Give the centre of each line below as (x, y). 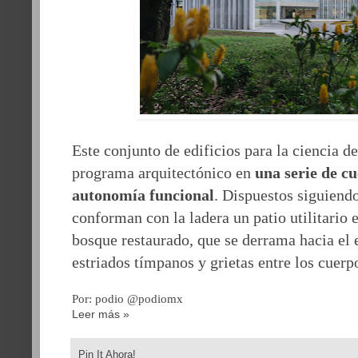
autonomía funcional (143, 195)
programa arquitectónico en (163, 172)
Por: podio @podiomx (127, 298)
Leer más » (101, 314)
